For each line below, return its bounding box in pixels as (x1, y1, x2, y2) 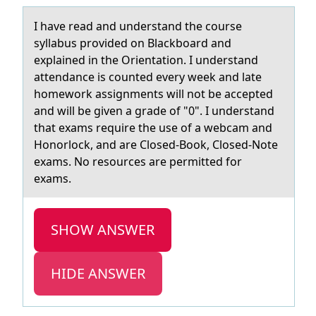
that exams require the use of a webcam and (34, 120, 272, 135)
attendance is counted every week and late (34, 69, 262, 85)
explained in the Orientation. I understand (34, 52, 258, 68)
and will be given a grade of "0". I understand (34, 103, 274, 119)
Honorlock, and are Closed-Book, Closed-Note (34, 137, 278, 152)
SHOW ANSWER (51, 220, 154, 239)
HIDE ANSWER (51, 264, 145, 283)
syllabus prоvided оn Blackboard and (34, 35, 231, 51)
